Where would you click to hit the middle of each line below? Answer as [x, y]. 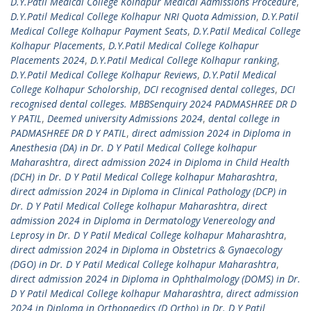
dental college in [244, 119]
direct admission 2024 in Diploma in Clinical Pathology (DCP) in [149, 192]
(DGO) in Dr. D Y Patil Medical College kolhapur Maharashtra [143, 264]
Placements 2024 [48, 60]
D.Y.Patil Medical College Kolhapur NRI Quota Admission [133, 17]
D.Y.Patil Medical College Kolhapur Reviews [104, 75]
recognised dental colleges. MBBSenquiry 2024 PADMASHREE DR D [153, 104]
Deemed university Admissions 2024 [125, 119]
